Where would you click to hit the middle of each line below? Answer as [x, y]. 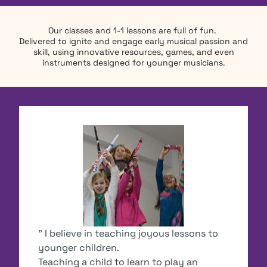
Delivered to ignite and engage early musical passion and [133, 41]
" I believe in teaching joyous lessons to [128, 233]
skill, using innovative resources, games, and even [133, 52]
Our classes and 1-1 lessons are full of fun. [133, 30]
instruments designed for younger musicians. [133, 62]
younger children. [80, 247]
